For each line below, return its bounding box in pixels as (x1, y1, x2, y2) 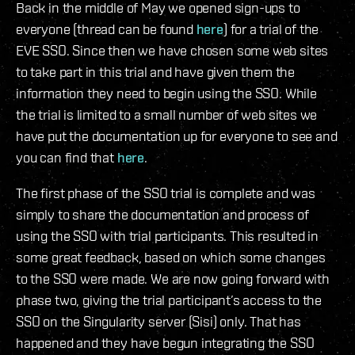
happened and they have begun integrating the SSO (16, 334, 315, 352)
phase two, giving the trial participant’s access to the (16, 292, 323, 309)
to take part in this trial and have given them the (16, 63, 296, 81)
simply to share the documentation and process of (16, 206, 309, 223)
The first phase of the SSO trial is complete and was (16, 185, 315, 202)
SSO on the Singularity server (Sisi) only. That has (16, 313, 301, 330)
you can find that (16, 149, 117, 166)
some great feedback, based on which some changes (16, 249, 326, 266)
